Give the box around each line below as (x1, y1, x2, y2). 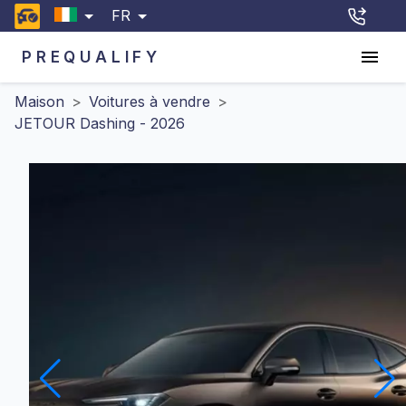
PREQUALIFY (22, 47, 161, 66)
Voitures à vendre (89, 92, 210, 111)
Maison (14, 92, 64, 111)
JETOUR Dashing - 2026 (14, 114, 185, 132)
